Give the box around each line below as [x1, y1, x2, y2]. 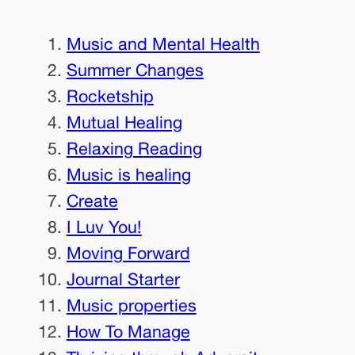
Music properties [66, 295, 197, 315]
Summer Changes [66, 59, 204, 80]
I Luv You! [66, 216, 142, 237]
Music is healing [66, 164, 191, 185]
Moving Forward [66, 242, 190, 263]
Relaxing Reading [66, 138, 202, 158]
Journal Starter [66, 269, 180, 289]
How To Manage [66, 321, 190, 342]
